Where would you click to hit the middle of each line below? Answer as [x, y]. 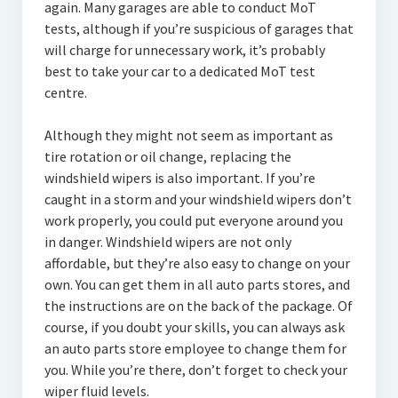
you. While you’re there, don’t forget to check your [195, 370]
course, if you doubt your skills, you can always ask [194, 327]
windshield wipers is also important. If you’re [179, 178]
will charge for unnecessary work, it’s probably [184, 50]
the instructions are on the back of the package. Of [198, 306]
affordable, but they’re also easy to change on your [197, 263]
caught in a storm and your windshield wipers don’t [198, 199]
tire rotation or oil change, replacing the [167, 156]
